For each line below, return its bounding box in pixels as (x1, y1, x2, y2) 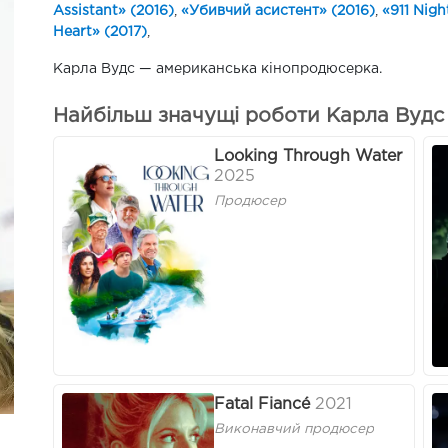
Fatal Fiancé (214, 397, 310, 413)
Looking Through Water (214, 149, 402, 165)
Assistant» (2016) (53, 5, 174, 17)
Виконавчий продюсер (214, 423, 374, 436)
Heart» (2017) (53, 26, 147, 38)
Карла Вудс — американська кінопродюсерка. (53, 63, 382, 75)
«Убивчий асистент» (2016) (181, 5, 375, 17)
